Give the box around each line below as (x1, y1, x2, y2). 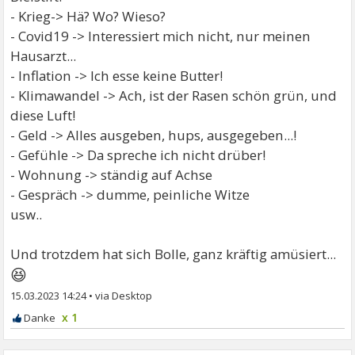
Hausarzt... (10, 47, 77, 66)
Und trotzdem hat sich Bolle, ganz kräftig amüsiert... (10, 245, 337, 264)
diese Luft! (10, 106, 76, 125)
